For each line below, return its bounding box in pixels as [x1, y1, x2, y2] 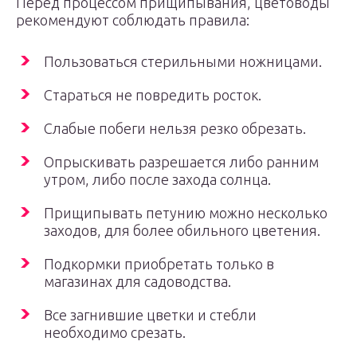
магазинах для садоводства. [44, 273, 231, 289]
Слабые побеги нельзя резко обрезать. [44, 120, 306, 136]
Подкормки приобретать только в [44, 256, 274, 272]
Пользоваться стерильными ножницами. [44, 53, 322, 69]
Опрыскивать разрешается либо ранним [44, 154, 319, 170]
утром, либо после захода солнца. [44, 171, 271, 187]
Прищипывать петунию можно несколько [44, 205, 328, 221]
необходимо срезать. [44, 324, 186, 340]
